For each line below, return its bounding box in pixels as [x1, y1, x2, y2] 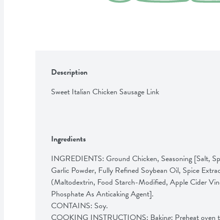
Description [51, 66, 87, 78]
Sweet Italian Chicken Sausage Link [51, 85, 159, 98]
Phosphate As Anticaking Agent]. [51, 188, 156, 200]
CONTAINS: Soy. [51, 199, 110, 212]
